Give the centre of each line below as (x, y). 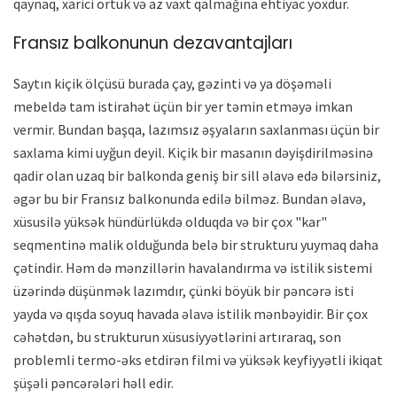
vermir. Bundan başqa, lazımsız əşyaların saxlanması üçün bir (196, 129)
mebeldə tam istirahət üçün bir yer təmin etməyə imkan (183, 106)
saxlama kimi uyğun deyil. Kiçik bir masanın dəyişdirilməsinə (193, 152)
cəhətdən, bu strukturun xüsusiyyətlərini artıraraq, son (177, 336)
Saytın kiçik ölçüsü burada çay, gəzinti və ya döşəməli (172, 83)
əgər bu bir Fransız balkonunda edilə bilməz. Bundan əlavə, (190, 198)
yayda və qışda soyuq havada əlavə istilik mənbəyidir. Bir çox (191, 313)
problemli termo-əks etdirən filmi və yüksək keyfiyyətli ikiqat (198, 359)
